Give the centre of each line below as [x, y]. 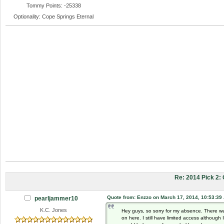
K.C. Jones [54, 210]
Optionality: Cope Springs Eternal [54, 16]
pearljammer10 [56, 198]
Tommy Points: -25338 [53, 6]
